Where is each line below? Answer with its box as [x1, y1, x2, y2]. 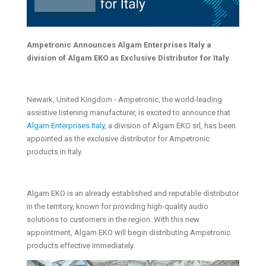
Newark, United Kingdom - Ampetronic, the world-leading [26, 94, 222, 104]
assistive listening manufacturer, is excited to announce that [26, 107, 230, 117]
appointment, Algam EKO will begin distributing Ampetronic [26, 227, 230, 237]
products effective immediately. [26, 240, 135, 250]
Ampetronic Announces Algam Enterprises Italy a [26, 40, 211, 49]
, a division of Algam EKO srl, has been [104, 121, 236, 130]
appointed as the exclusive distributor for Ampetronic [26, 134, 210, 143]
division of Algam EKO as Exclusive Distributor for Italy [26, 53, 229, 62]
